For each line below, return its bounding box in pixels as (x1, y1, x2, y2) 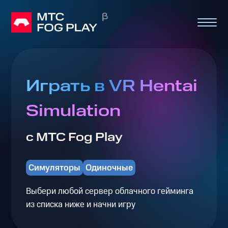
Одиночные (85, 161, 133, 174)
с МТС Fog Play (25, 129, 123, 146)
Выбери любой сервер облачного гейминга (25, 185, 193, 197)
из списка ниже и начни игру (25, 198, 135, 211)
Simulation (25, 100, 121, 123)
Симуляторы (28, 161, 80, 174)
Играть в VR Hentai (25, 75, 197, 98)
